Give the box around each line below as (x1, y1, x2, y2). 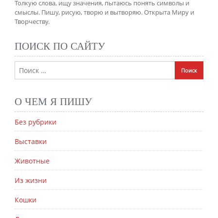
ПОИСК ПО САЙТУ (15, 40, 105, 53)
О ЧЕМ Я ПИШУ (15, 95, 92, 108)
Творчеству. (15, 17, 50, 26)
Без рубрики (15, 117, 56, 127)
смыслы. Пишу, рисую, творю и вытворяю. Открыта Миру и (15, 8, 194, 17)
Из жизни (15, 176, 47, 185)
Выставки (15, 137, 47, 146)
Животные (15, 156, 50, 166)
